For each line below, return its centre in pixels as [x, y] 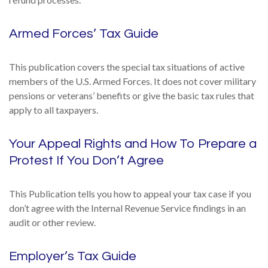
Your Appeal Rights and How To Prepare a [133, 144]
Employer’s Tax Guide [73, 256]
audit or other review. [52, 222]
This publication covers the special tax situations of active [127, 67]
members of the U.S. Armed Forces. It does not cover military [133, 81]
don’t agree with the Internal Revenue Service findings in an [127, 208]
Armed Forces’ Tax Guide [84, 34]
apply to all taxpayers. [54, 110]
